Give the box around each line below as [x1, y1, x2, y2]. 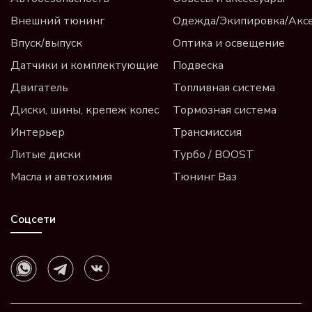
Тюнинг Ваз [173, 169, 237, 185]
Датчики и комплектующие [10, 58, 159, 74]
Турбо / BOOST [173, 147, 254, 163]
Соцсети [10, 212, 56, 228]
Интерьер [10, 125, 65, 141]
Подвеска [173, 58, 224, 74]
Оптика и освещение [173, 36, 285, 52]
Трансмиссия [173, 125, 242, 141]
